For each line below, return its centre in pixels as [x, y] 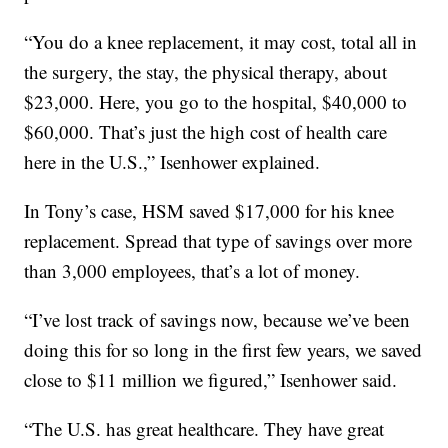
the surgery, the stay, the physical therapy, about [206, 72]
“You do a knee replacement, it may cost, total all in [221, 42]
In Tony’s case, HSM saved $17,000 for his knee [209, 211]
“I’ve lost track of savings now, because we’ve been [217, 320]
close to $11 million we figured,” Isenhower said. [211, 380]
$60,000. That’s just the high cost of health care [206, 132]
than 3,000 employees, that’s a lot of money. [192, 271]
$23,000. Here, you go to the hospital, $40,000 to [216, 102]
